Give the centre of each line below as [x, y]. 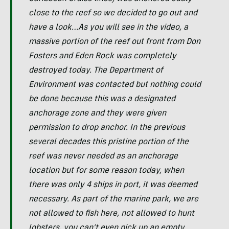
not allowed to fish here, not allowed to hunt [111, 214]
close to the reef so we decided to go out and [113, 14]
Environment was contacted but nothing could [115, 85]
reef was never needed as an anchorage [103, 157]
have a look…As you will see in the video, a [108, 28]
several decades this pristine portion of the [109, 142]
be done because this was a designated [102, 99]
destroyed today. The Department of [96, 71]
